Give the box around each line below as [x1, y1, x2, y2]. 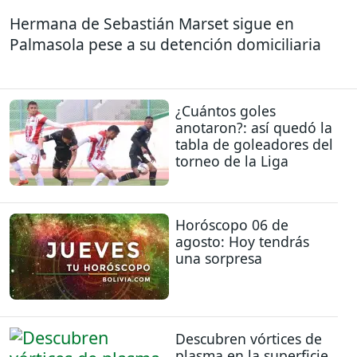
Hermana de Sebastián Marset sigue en [10, 13, 294, 35]
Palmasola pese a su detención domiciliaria [10, 33, 321, 56]
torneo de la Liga [175, 151, 288, 171]
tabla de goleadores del [175, 134, 333, 154]
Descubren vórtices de [175, 329, 322, 349]
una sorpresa [175, 248, 262, 268]
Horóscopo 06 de [175, 214, 288, 234]
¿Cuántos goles [175, 100, 276, 120]
